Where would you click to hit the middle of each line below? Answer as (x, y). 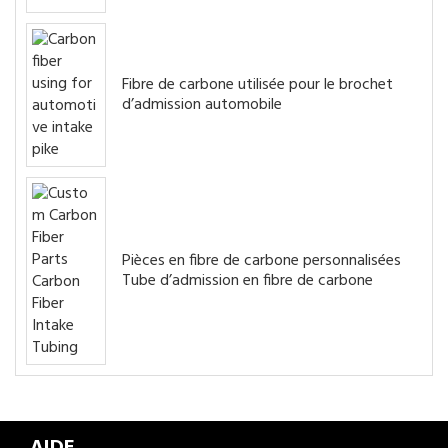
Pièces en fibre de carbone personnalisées (261, 260)
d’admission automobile (202, 104)
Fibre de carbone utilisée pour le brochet (257, 84)
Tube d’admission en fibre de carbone (247, 280)
